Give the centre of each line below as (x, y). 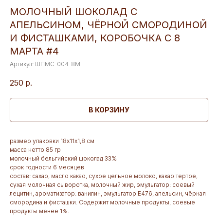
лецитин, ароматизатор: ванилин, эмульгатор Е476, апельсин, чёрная (108, 194)
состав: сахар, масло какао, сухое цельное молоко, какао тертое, (104, 176)
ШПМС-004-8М (58, 64)
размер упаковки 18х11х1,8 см (52, 141)
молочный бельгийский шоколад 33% (63, 159)
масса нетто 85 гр (35, 150)
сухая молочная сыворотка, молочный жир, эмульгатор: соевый (102, 185)
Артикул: (22, 64)
